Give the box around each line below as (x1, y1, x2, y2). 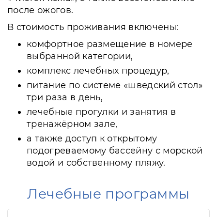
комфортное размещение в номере (27, 39, 193, 49)
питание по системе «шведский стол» (27, 80, 203, 91)
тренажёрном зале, (27, 119, 118, 129)
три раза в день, (27, 92, 103, 103)
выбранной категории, (27, 51, 133, 62)
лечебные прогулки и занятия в (27, 107, 176, 117)
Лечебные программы (27, 186, 190, 202)
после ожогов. (7, 5, 74, 15)
